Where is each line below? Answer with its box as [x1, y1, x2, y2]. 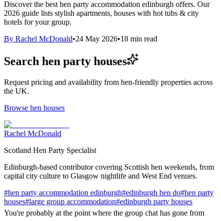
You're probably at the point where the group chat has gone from [4, 208, 204, 217]
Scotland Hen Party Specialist [4, 146, 96, 154]
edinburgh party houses [120, 197, 192, 206]
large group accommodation [29, 197, 116, 206]
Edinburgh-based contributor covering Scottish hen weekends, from [4, 162, 214, 171]
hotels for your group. [4, 17, 72, 26]
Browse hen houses [4, 103, 65, 112]
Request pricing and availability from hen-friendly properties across [4, 77, 213, 86]
